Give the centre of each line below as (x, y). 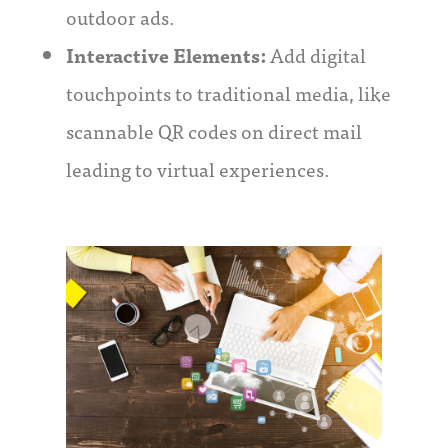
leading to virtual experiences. (198, 169)
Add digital (318, 55)
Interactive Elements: (168, 55)
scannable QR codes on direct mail (214, 131)
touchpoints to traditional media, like (228, 93)
